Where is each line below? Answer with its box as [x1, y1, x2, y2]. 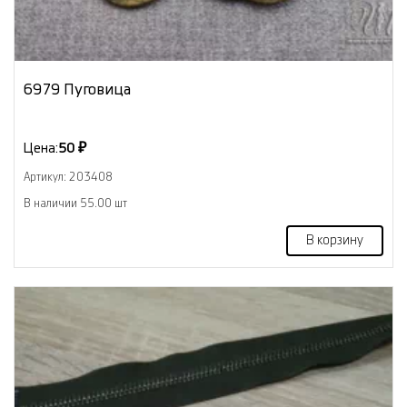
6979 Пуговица [24, 81, 131, 97]
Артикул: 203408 [24, 171, 113, 183]
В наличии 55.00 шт [24, 197, 127, 209]
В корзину [306, 233, 363, 247]
